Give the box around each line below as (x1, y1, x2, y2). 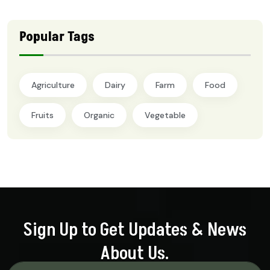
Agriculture (31, 79, 75, 90)
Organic (84, 109, 115, 121)
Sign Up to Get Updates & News (24, 218, 246, 243)
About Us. (101, 241, 169, 267)
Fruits (31, 109, 54, 121)
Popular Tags (19, 27, 95, 46)
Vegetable (145, 109, 186, 121)
